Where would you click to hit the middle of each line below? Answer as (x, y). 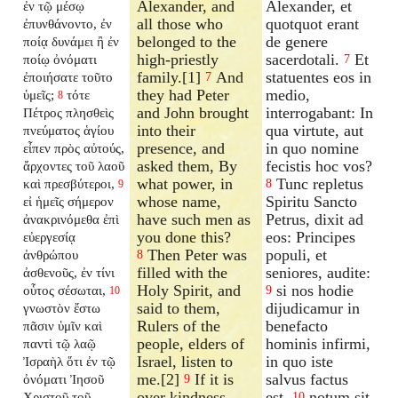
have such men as (194, 219)
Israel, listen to (185, 361)
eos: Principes (311, 237)
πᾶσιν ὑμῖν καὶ (63, 325)
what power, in (185, 183)
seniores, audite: (318, 272)
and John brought (193, 112)
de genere (297, 41)
